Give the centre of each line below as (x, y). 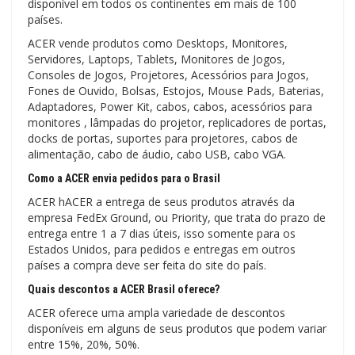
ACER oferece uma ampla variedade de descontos (157, 312)
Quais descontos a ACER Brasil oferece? (124, 289)
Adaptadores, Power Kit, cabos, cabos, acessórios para (170, 106)
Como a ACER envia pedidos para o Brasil (124, 178)
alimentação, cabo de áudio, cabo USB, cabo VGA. (157, 154)
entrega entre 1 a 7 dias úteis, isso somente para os (162, 233)
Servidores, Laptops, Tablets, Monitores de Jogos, (157, 59)
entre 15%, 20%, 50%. (84, 344)
